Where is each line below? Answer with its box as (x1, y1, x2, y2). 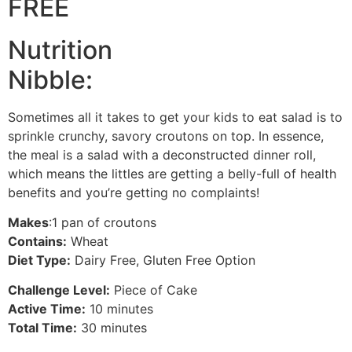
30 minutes (77, 320, 147, 336)
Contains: (8, 233, 67, 249)
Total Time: (8, 320, 77, 336)
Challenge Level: (8, 282, 110, 299)
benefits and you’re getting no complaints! (8, 184, 267, 200)
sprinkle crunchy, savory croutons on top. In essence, (8, 127, 324, 144)
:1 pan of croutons (49, 214, 156, 230)
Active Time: (8, 301, 86, 317)
